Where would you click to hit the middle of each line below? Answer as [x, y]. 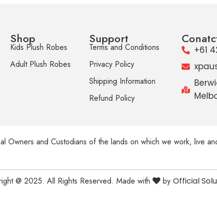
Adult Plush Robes [40, 64]
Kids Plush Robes [39, 47]
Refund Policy [112, 98]
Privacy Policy [111, 64]
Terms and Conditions [124, 47]
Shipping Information [122, 81]
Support [108, 39]
